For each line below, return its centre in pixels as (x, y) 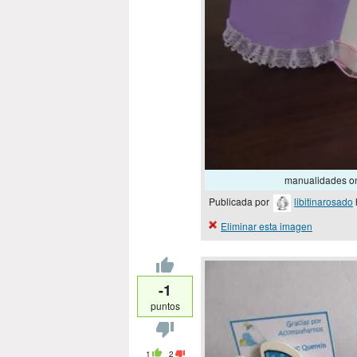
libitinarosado (324, 202)
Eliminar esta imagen (267, 226)
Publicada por (240, 202)
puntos (165, 305)
